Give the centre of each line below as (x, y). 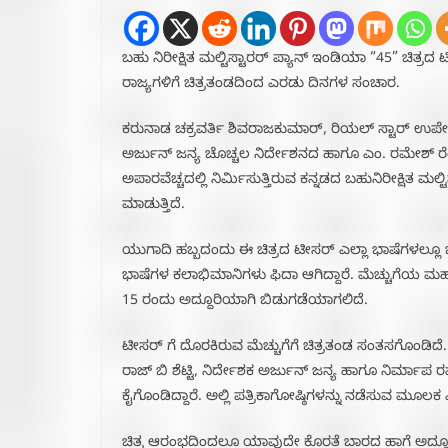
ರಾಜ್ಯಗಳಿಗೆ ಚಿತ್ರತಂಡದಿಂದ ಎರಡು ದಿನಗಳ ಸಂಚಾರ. (261, 86)
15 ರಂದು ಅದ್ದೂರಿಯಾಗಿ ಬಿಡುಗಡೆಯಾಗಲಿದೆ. (245, 303)
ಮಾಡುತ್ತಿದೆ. (153, 207)
